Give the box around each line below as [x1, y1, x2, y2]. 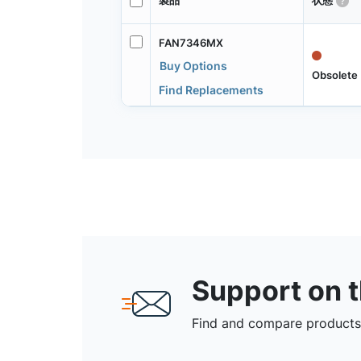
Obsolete [311, 68, 358, 81]
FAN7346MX [158, 35, 223, 49]
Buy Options [159, 58, 227, 73]
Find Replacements [158, 82, 263, 97]
